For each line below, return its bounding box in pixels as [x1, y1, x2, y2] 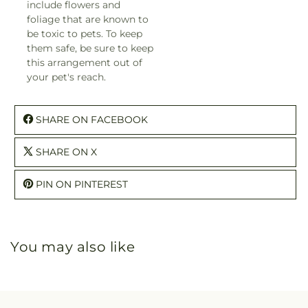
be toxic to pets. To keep [27, 27, 142, 40]
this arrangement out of [27, 56, 142, 69]
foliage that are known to [27, 12, 148, 25]
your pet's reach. [27, 70, 106, 83]
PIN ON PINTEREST [36, 177, 128, 190]
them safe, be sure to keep [27, 41, 153, 54]
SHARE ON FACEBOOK [36, 113, 148, 126]
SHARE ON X [36, 145, 97, 158]
